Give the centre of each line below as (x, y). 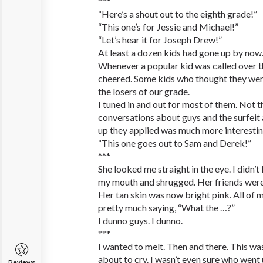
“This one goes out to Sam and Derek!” (175, 143)
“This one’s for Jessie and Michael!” (168, 27)
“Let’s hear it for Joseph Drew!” (160, 40)
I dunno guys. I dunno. (140, 220)
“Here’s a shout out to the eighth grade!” (178, 14)
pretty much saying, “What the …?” (166, 208)
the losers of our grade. (144, 91)
